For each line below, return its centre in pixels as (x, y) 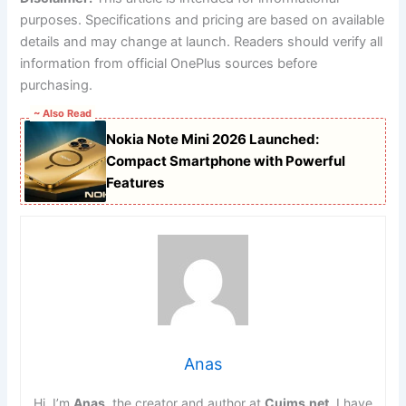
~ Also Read (63, 113)
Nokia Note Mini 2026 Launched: (213, 139)
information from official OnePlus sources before (169, 64)
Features (135, 182)
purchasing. (57, 86)
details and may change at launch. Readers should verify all (202, 42)
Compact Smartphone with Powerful (226, 160)
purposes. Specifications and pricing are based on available (203, 20)
